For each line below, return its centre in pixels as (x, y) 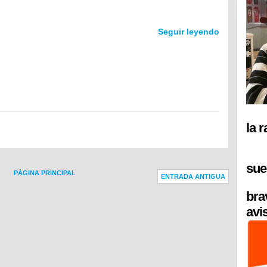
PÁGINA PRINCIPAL (44, 173)
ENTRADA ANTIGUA (193, 177)
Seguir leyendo (189, 32)
